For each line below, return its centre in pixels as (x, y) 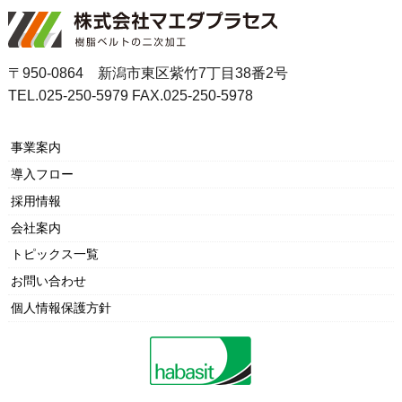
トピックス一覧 (54, 254)
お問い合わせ (48, 281)
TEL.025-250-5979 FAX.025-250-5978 (130, 95)
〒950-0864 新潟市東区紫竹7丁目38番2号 (148, 73)
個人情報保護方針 (61, 307)
